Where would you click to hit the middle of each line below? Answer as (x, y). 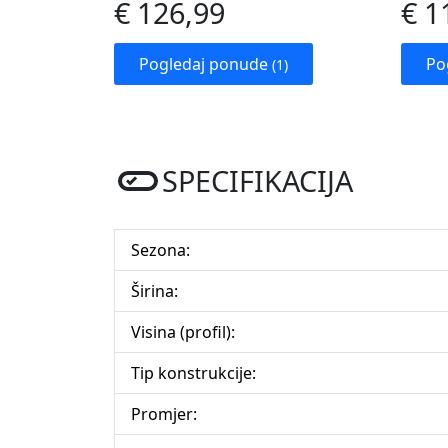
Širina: (154, 291)
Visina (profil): (183, 332)
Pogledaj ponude (205, 64)
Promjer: (164, 414)
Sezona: (160, 250)
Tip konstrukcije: (193, 373)
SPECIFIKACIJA (257, 181)
